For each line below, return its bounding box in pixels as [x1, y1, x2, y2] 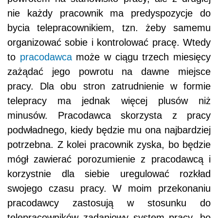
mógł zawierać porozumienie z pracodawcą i [7, 154, 211, 165]
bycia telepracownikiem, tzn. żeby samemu [7, 22, 211, 34]
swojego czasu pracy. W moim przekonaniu [7, 183, 211, 194]
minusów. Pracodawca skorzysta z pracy [7, 110, 211, 121]
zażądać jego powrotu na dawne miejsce [7, 66, 211, 77]
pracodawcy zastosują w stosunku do [7, 198, 211, 209]
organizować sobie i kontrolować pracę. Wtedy [7, 37, 211, 48]
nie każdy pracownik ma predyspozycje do [7, 8, 211, 19]
